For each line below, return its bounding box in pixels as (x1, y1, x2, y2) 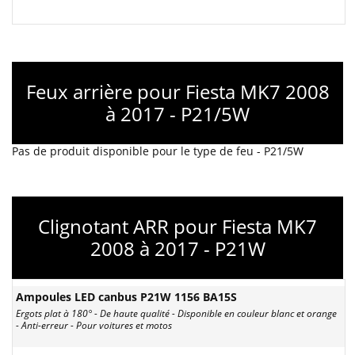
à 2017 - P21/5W (105, 101, 250, 127)
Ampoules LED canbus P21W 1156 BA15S (16, 289, 237, 304)
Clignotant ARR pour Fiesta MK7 (38, 213, 317, 239)
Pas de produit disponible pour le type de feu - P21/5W (12, 143, 303, 158)
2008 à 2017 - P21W (90, 235, 265, 261)
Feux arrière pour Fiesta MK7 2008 (25, 78, 330, 105)
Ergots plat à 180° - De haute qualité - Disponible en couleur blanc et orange (16, 307, 337, 320)
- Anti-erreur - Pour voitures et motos (16, 319, 172, 332)
